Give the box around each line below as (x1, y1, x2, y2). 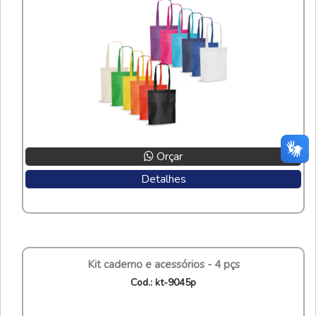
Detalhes (140, 171, 186, 187)
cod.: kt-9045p (137, 275, 196, 289)
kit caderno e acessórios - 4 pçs (94, 257, 240, 272)
